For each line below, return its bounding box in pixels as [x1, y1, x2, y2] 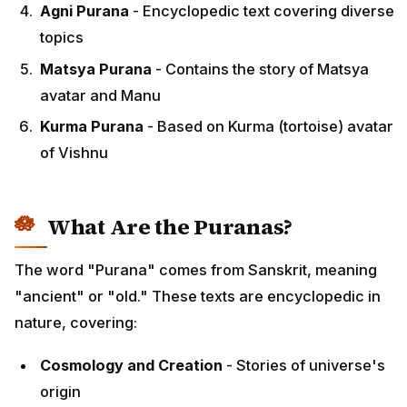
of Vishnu [40, 144, 108, 163]
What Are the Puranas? [47, 212, 293, 243]
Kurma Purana [40, 117, 144, 136]
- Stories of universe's [223, 355, 385, 374]
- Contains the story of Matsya [152, 59, 369, 78]
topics [40, 28, 84, 47]
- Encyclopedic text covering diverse [129, 2, 394, 21]
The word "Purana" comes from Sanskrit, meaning [15, 260, 377, 279]
